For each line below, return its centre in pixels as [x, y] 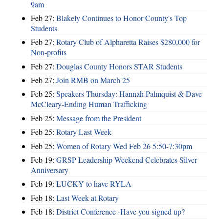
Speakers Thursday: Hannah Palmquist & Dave [129, 94]
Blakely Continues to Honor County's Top [121, 18]
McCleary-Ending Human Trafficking [89, 104]
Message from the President [99, 118]
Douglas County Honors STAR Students [119, 66]
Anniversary [50, 170]
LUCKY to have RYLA [94, 184]
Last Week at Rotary [88, 197]
